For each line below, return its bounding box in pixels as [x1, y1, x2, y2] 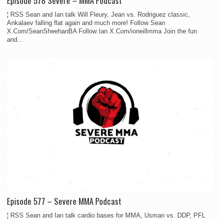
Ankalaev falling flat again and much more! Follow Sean [7, 19, 165, 27]
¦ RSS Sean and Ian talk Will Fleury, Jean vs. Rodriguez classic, [7, 10, 190, 18]
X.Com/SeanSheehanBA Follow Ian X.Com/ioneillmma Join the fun [7, 27, 197, 35]
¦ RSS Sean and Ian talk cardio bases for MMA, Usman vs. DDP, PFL [7, 211, 205, 219]
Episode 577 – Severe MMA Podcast [7, 194, 121, 207]
